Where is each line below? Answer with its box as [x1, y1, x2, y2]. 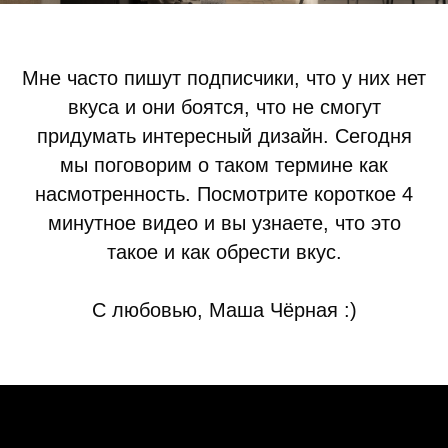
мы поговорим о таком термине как [60, 153, 388, 176]
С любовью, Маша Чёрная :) [91, 298, 357, 321]
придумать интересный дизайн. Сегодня [36, 124, 412, 147]
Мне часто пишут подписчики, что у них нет [22, 66, 426, 89]
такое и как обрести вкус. [106, 240, 342, 263]
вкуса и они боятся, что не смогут [67, 95, 381, 118]
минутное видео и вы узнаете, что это [47, 211, 401, 234]
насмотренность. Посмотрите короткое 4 [35, 182, 413, 205]
